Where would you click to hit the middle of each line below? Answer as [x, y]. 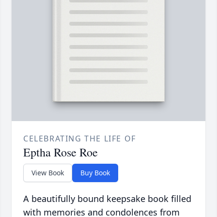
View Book [48, 173]
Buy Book [95, 173]
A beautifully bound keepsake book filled [107, 199]
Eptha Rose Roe [61, 152]
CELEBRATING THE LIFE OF [80, 139]
